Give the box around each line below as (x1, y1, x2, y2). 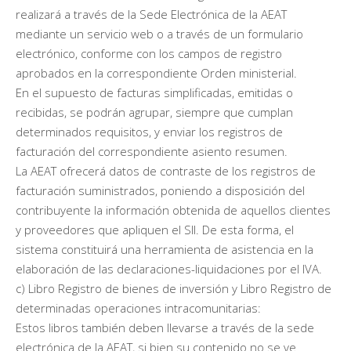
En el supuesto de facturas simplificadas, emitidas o (16, 84, 293, 100)
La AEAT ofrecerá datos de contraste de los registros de (16, 162, 316, 179)
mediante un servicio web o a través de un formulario (16, 25, 303, 42)
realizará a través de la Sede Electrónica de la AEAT (16, 5, 287, 22)
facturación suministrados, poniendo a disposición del (16, 182, 305, 198)
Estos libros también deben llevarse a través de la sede (16, 319, 314, 335)
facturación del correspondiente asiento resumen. (16, 143, 288, 159)
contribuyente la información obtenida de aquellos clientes (16, 201, 331, 218)
